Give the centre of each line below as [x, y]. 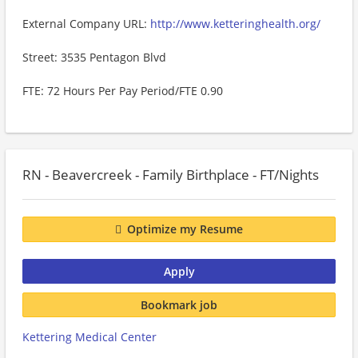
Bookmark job [179, 304]
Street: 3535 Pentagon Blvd [94, 57]
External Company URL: [86, 24]
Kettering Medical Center [89, 337]
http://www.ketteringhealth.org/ [235, 24]
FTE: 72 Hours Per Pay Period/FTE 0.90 [123, 91]
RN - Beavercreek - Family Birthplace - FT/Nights [171, 175]
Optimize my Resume [185, 229]
